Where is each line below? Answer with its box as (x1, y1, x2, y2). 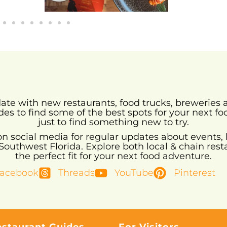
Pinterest (173, 167, 215, 179)
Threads (58, 167, 95, 179)
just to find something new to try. (38, 117, 189, 128)
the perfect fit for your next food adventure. (15, 150, 212, 162)
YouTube (115, 167, 154, 179)
